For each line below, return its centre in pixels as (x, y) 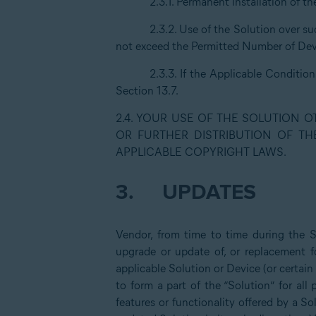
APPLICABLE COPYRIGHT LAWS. (201, 152)
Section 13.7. (147, 91)
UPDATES (206, 193)
